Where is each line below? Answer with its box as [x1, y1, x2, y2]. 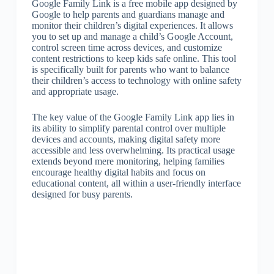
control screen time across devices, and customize [31, 42, 222, 53]
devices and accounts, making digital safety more [31, 134, 220, 144]
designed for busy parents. [31, 189, 133, 199]
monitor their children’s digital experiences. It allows [31, 20, 233, 31]
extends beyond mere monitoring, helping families [31, 156, 224, 166]
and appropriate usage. [31, 86, 119, 97]
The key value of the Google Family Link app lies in [31, 112, 234, 122]
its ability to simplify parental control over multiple [31, 123, 226, 133]
